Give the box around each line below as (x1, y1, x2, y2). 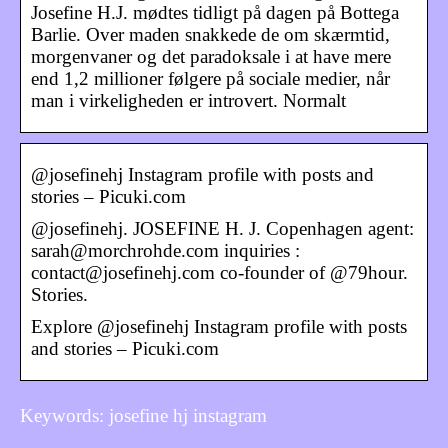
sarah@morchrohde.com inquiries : (31, 239, 300, 261)
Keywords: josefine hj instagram (20, 404, 267, 426)
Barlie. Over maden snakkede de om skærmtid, (31, 23, 390, 45)
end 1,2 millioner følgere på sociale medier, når (31, 67, 390, 89)
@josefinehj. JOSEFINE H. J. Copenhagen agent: (31, 217, 414, 239)
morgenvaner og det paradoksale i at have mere (31, 45, 391, 67)
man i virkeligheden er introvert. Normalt (31, 89, 346, 111)
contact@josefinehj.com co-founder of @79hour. (31, 261, 408, 283)
